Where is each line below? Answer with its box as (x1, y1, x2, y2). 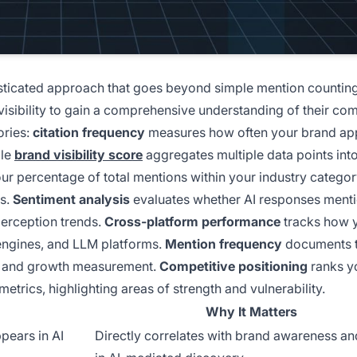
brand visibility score (14, 146, 143, 163)
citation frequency (33, 124, 145, 140)
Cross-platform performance (104, 213, 280, 229)
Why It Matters (205, 303, 297, 320)
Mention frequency (165, 235, 282, 252)
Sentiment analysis (13, 190, 130, 207)
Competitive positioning (159, 257, 308, 274)
